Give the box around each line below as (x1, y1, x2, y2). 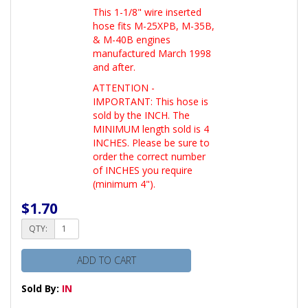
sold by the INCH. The (93, 108, 190, 122)
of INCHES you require (93, 163, 192, 177)
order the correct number (93, 149, 206, 163)
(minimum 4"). (93, 177, 155, 190)
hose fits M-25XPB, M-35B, (93, 19, 214, 32)
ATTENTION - (93, 80, 155, 94)
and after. (93, 60, 138, 74)
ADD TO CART (76, 253, 136, 267)
